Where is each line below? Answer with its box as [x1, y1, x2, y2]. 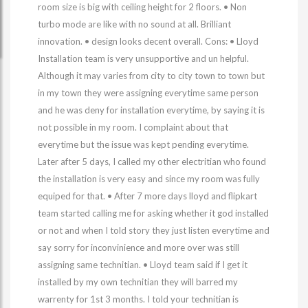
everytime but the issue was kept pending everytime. [38, 139, 249, 150]
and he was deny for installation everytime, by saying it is [38, 104, 265, 115]
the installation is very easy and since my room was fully [38, 173, 260, 184]
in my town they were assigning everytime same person [38, 87, 258, 98]
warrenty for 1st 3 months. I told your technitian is [38, 294, 239, 305]
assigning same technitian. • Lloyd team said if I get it [38, 259, 247, 270]
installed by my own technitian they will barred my [38, 276, 238, 287]
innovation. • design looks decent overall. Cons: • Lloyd [38, 36, 258, 47]
